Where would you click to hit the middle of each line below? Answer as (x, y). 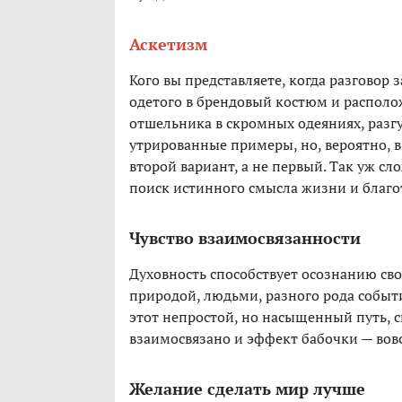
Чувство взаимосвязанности (245, 238)
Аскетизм (168, 44)
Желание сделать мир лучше (247, 389)
